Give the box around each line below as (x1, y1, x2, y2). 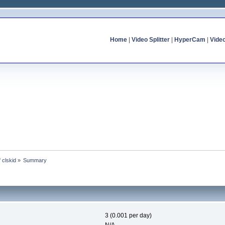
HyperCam (174, 36, 205, 43)
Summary (23, 157, 47, 163)
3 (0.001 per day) (104, 212, 152, 219)
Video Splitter (131, 36, 170, 43)
